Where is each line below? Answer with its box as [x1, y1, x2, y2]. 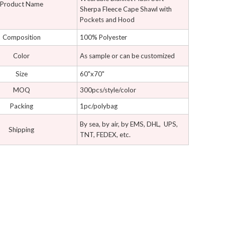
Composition [2, 33, 41, 42]
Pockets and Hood [80, 16, 135, 24]
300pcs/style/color [80, 86, 136, 94]
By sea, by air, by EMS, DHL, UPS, [80, 120, 178, 129]
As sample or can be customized [80, 51, 175, 60]
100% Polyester [80, 33, 127, 42]
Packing [10, 102, 33, 110]
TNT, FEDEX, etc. [80, 131, 131, 139]
